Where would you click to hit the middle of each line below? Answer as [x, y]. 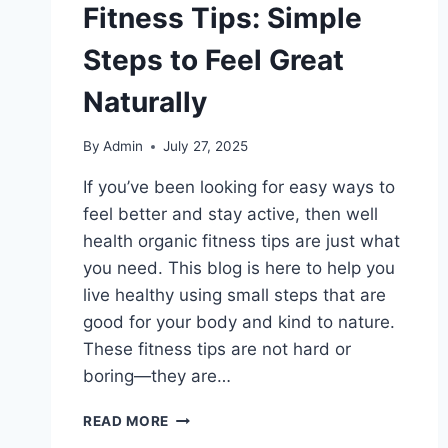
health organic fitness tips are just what [241, 241]
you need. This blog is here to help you [239, 268]
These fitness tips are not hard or [217, 349]
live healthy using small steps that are [234, 295]
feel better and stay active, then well [230, 214]
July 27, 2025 [206, 146]
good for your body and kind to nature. [239, 322]
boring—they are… [157, 376]
